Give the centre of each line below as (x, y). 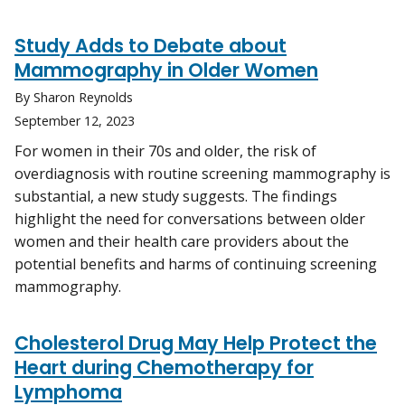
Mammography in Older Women (166, 71)
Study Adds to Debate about (151, 46)
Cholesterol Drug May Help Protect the (196, 344)
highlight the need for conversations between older (190, 219)
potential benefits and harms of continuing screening (196, 264)
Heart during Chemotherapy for (164, 368)
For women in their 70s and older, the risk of (165, 151)
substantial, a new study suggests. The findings (176, 197)
